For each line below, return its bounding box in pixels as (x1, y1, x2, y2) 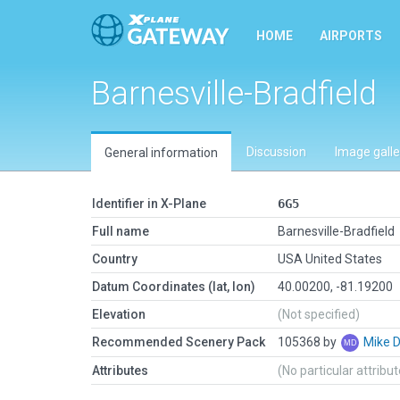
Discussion (246, 145, 306, 159)
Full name (92, 224, 149, 238)
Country (92, 252, 137, 266)
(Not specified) (278, 307, 360, 321)
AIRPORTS (320, 29, 382, 43)
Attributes (92, 363, 148, 378)
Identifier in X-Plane (92, 196, 206, 211)
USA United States (278, 252, 382, 266)
